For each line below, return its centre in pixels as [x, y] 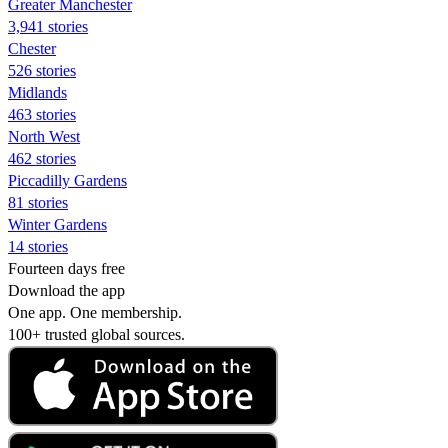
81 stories [38, 202]
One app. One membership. [95, 312]
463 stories [42, 114]
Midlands [37, 92]
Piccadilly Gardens [67, 180]
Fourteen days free [66, 268]
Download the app [66, 290]
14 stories [38, 246]
